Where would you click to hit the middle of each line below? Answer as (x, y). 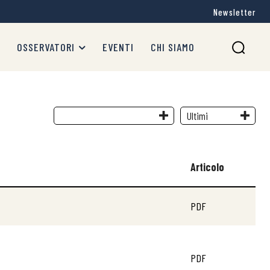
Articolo (207, 167)
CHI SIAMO (173, 47)
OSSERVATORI (46, 47)
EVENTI (118, 47)
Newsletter (234, 12)
